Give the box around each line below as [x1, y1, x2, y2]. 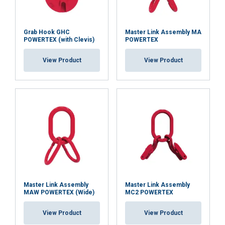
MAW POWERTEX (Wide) [24, 189, 94, 196]
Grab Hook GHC [24, 29, 70, 36]
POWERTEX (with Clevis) [24, 36, 94, 43]
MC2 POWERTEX [125, 189, 173, 196]
